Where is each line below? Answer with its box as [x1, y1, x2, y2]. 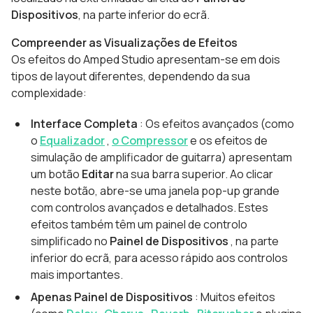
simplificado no [31, 233, 110, 249]
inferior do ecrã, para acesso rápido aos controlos [31, 250, 288, 265]
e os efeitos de [188, 133, 268, 148]
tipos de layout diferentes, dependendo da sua [11, 68, 250, 84]
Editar [82, 166, 114, 182]
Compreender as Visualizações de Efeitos [11, 35, 238, 50]
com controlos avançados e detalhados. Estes [31, 200, 268, 215]
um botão [31, 166, 82, 182]
